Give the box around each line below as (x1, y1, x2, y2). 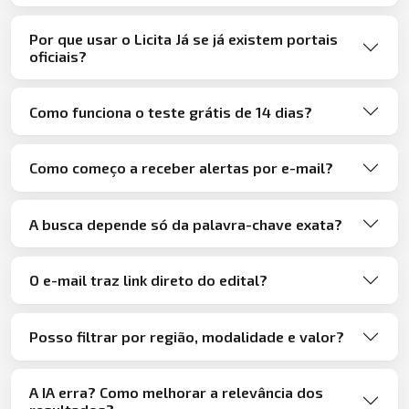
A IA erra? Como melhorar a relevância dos (29, 383, 323, 402)
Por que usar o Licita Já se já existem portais (29, 29, 338, 47)
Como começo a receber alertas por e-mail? (29, 159, 333, 177)
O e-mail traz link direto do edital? (29, 271, 267, 289)
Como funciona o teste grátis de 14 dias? (29, 102, 312, 121)
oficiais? (29, 47, 87, 65)
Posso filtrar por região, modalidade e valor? (29, 328, 344, 346)
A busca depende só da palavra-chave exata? (29, 215, 342, 233)
